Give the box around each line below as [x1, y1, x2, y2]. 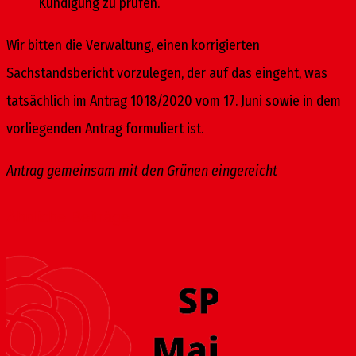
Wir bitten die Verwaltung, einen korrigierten [6, 36, 260, 54]
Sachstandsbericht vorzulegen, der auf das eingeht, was [6, 64, 327, 82]
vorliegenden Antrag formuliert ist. [6, 119, 203, 137]
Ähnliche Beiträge [6, 207, 130, 226]
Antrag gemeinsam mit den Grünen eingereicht [6, 161, 277, 180]
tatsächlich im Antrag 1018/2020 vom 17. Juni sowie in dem [6, 91, 341, 110]
